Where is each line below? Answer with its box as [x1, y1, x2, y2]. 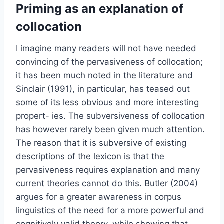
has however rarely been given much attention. [16, 124, 205, 134]
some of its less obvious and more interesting [16, 97, 199, 107]
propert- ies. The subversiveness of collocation [16, 110, 205, 121]
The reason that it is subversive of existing [16, 137, 186, 148]
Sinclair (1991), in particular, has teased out [16, 83, 190, 94]
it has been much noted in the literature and [16, 70, 193, 80]
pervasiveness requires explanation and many [16, 164, 200, 175]
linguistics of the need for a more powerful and [16, 205, 204, 215]
